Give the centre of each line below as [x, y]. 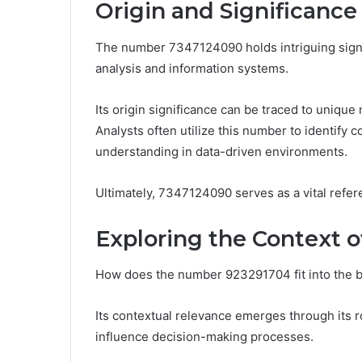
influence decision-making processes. [204, 337]
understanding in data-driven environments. [221, 151]
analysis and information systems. [192, 68]
